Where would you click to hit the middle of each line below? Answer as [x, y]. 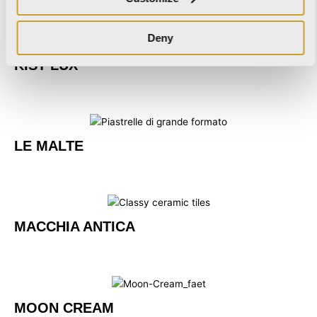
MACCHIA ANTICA [75, 227]
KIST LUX [46, 65]
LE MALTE [49, 145]
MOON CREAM [64, 307]
